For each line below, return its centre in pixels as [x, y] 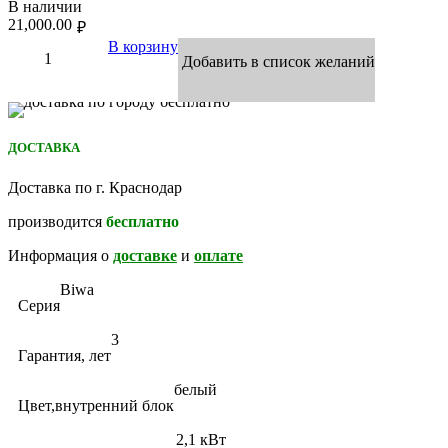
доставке [145, 255]
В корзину [143, 47]
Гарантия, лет [64, 355]
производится [57, 221]
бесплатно [142, 221]
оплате [218, 255]
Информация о [60, 255]
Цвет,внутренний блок [96, 405]
